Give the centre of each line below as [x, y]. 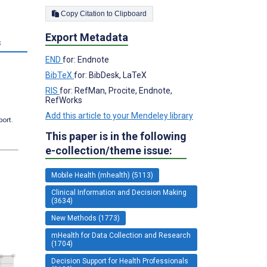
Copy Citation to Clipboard [131, 13]
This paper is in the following [116, 136]
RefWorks [64, 100]
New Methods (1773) [86, 218]
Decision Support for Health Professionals [120, 261]
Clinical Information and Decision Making [119, 192]
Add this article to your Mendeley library [119, 115]
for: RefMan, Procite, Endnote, [116, 90]
